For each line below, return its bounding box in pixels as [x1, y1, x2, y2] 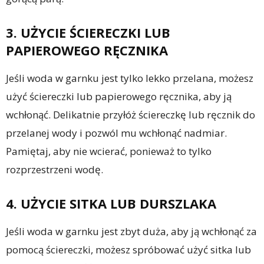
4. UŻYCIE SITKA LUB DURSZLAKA [6, 194, 216, 213]
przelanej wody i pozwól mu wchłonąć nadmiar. [6, 126, 227, 140]
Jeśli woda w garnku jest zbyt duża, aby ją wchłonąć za [6, 225, 257, 239]
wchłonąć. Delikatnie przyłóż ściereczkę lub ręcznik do [6, 108, 255, 122]
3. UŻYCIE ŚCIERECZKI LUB [6, 24, 170, 42]
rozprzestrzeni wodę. [6, 163, 103, 177]
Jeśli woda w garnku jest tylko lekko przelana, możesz [6, 71, 253, 85]
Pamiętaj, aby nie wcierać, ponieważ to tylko [6, 144, 212, 159]
